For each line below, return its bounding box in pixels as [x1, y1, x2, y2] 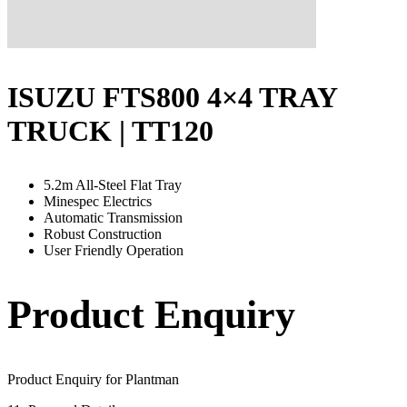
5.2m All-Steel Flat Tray [44, 176, 182, 193]
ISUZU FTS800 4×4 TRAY [7, 80, 337, 114]
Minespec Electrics [44, 193, 152, 209]
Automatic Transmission [44, 209, 183, 225]
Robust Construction [44, 225, 162, 242]
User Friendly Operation [44, 242, 184, 258]
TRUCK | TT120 [7, 114, 213, 147]
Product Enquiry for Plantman [7, 371, 179, 387]
